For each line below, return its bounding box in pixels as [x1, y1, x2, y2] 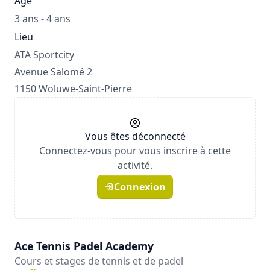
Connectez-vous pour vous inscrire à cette [39, 144, 231, 157]
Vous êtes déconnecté [84, 130, 186, 143]
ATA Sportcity [14, 48, 74, 61]
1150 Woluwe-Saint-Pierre [14, 82, 132, 95]
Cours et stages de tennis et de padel [14, 254, 183, 268]
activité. [118, 159, 152, 172]
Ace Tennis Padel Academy [14, 239, 154, 253]
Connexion [114, 180, 166, 193]
